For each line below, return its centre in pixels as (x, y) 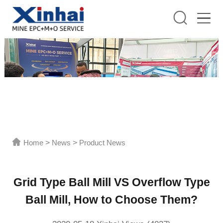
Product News (103, 142)
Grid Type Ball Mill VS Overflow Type (111, 182)
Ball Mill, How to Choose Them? (111, 200)
